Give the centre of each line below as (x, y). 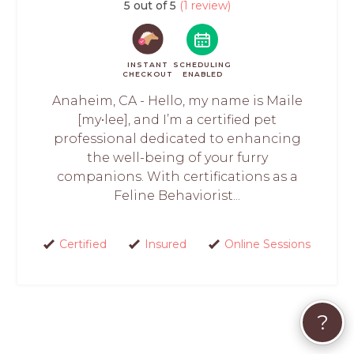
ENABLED (202, 73)
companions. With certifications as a (177, 176)
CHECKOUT (148, 73)
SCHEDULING (202, 64)
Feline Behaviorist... (177, 195)
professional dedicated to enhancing (177, 138)
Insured (165, 244)
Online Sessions (267, 244)
